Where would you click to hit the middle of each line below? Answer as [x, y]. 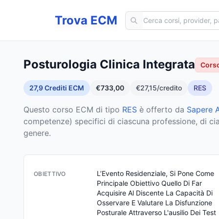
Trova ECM [86, 20]
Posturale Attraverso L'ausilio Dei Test [156, 212]
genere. [37, 133]
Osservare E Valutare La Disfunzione [154, 203]
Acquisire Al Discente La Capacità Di [154, 193]
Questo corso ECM [58, 109]
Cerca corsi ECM [156, 16]
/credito [169, 88]
